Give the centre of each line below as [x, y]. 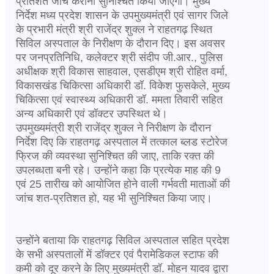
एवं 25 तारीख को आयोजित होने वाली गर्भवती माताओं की [123, 184]
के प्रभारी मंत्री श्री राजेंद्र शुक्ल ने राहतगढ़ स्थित [114, 29]
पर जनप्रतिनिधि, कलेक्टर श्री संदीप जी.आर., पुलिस [119, 57]
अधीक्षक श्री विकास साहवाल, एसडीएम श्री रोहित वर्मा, [122, 71]
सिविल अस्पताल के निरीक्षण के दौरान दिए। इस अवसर [120, 43]
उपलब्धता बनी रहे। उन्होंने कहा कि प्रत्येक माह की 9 [118, 170]
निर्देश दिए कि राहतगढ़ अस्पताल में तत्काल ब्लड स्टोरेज [122, 142]
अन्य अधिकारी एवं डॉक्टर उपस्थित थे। [92, 113]
